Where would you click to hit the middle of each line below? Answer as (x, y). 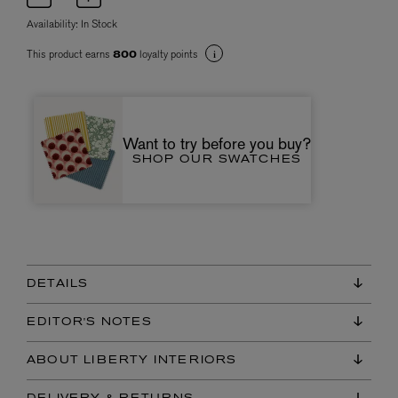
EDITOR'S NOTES (89, 322)
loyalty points (169, 54)
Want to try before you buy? (217, 143)
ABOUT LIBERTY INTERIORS (132, 360)
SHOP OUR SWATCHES (217, 159)
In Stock (99, 24)
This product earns (70, 54)
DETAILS (58, 284)
